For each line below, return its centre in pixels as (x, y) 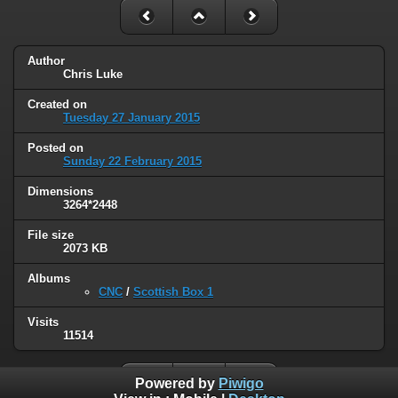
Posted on (56, 148)
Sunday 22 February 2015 (132, 162)
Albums (49, 278)
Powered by (176, 384)
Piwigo (241, 384)
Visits (43, 322)
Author (46, 61)
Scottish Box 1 (173, 291)
